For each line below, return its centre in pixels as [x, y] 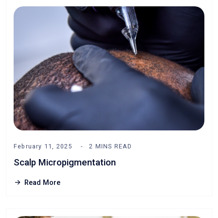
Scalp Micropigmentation [65, 162]
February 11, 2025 [43, 146]
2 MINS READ [111, 146]
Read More [42, 182]
